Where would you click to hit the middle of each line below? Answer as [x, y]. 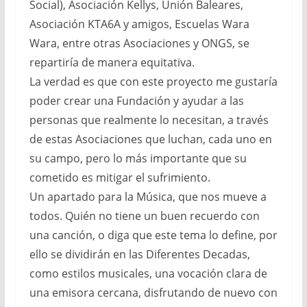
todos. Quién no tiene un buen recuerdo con [144, 216]
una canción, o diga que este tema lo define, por [153, 235]
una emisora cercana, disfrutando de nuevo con [153, 293]
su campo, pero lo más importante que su [138, 159]
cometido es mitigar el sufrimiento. [120, 178]
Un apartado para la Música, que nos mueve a [148, 197]
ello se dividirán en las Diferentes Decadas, [139, 255]
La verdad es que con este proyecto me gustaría [153, 82]
